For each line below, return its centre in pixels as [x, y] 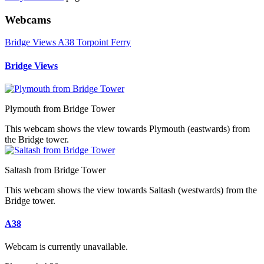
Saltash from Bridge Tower [55, 170]
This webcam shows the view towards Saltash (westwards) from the [131, 190]
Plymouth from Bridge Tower [60, 108]
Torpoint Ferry [103, 42]
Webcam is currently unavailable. [66, 247]
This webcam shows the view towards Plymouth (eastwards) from [127, 128]
